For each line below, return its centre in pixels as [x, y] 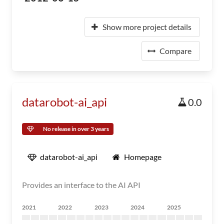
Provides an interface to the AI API [81, 185]
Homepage [143, 157]
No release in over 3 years [76, 129]
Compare [175, 51]
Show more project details [147, 27]
